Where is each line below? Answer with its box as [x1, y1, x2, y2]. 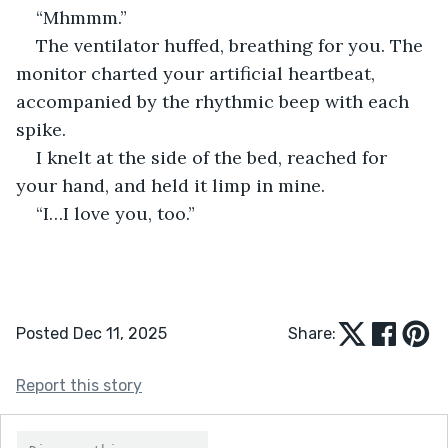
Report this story [16, 375, 142, 395]
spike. [16, 117, 66, 141]
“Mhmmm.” [36, 5, 127, 29]
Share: [288, 323, 336, 343]
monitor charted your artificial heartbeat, [16, 61, 380, 85]
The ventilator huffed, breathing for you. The [36, 33, 428, 57]
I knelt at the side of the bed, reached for [36, 145, 392, 169]
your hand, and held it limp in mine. [16, 173, 325, 197]
